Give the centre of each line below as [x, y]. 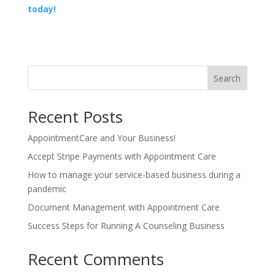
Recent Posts [75, 117]
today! [41, 9]
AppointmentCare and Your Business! [101, 138]
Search [227, 78]
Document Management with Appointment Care [123, 207]
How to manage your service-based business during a [134, 175]
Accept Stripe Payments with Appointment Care [122, 156]
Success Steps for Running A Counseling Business [126, 226]
